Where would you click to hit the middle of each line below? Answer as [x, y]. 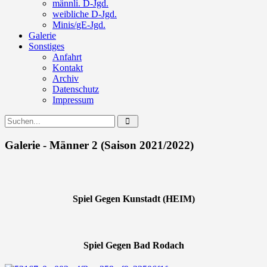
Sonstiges [46, 46]
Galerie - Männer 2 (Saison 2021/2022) [99, 145]
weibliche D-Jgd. [85, 14]
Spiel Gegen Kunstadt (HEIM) [133, 198]
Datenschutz [76, 89]
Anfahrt [67, 57]
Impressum [73, 100]
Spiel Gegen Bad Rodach [133, 246]
